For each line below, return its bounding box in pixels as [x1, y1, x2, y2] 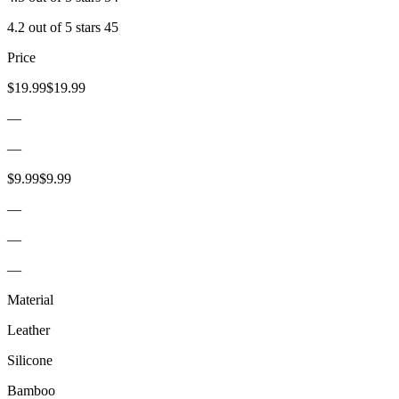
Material [7, 291, 53, 307]
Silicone [7, 352, 53, 368]
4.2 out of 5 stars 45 [7, 19, 118, 35]
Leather [7, 322, 50, 338]
